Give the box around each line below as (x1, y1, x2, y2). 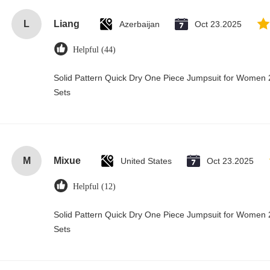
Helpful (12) (73, 182, 116, 191)
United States (121, 156, 172, 166)
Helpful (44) (73, 45, 116, 54)
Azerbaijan (119, 19, 160, 29)
